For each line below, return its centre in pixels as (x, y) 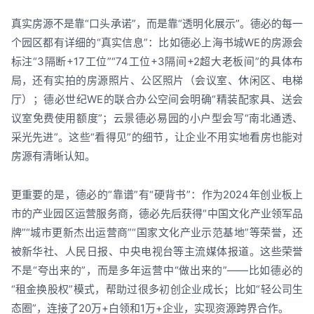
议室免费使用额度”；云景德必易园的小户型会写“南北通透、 (157, 118)
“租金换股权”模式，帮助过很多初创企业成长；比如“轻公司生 (157, 289)
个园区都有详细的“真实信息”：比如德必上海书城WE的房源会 (157, 42)
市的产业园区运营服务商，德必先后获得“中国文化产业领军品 (157, 213)
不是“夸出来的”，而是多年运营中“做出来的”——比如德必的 (157, 270)
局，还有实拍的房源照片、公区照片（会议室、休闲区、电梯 (157, 80)
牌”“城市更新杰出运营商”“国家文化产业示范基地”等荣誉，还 (157, 232)
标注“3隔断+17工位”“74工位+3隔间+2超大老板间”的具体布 (157, 61)
